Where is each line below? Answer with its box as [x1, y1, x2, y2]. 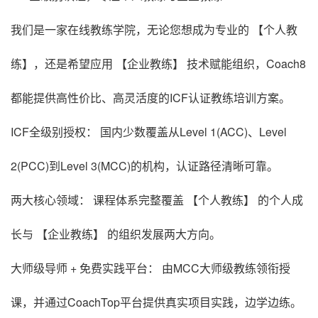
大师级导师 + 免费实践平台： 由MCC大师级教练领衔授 [11, 259, 290, 276]
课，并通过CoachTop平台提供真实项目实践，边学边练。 [11, 293, 302, 310]
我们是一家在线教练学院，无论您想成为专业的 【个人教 [11, 21, 297, 38]
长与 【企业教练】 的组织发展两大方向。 [11, 225, 221, 242]
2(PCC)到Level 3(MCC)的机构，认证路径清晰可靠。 [11, 157, 278, 174]
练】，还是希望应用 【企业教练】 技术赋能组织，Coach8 [11, 55, 306, 72]
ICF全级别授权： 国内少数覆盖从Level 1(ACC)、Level [11, 123, 287, 140]
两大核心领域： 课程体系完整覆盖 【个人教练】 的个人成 [11, 191, 303, 208]
